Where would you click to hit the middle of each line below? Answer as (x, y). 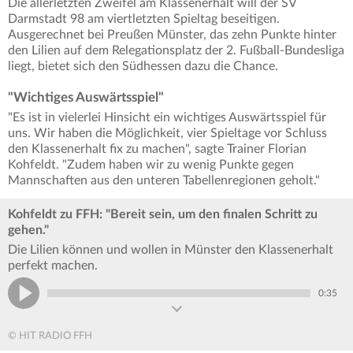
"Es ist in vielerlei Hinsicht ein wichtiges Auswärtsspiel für (167, 118)
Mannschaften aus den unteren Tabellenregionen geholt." (164, 181)
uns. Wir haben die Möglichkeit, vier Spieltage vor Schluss (167, 134)
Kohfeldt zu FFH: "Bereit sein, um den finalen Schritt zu (163, 215)
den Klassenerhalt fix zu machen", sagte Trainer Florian (157, 149)
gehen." (28, 230)
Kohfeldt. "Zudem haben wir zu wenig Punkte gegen (151, 165)
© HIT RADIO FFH (50, 336)
